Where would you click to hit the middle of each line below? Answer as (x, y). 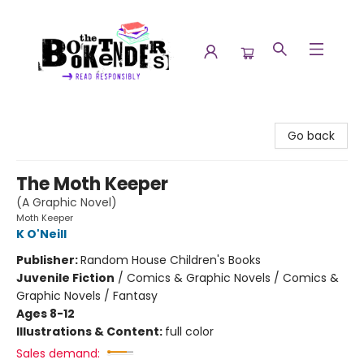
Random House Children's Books (171, 260)
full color (189, 331)
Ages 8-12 (45, 314)
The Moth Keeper (92, 184)
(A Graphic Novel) (67, 202)
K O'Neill (41, 234)
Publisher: (48, 260)
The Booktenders (60, 118)
